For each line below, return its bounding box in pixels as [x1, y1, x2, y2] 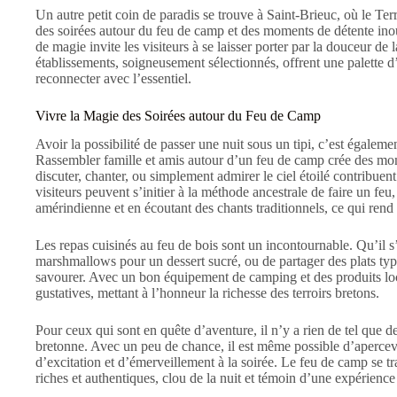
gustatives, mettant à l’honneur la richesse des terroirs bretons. [35, 285, 379, 301]
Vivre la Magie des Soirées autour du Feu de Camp [35, 107, 321, 123]
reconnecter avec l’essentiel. [35, 70, 191, 86]
